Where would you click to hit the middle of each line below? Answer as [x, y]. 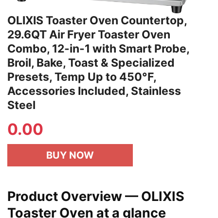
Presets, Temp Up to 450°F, [82, 77]
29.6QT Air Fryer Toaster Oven [89, 34]
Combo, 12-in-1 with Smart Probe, [98, 48]
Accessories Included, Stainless [94, 91]
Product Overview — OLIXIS [96, 196]
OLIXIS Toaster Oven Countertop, [97, 20]
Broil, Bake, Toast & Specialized [91, 63]
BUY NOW [70, 155]
